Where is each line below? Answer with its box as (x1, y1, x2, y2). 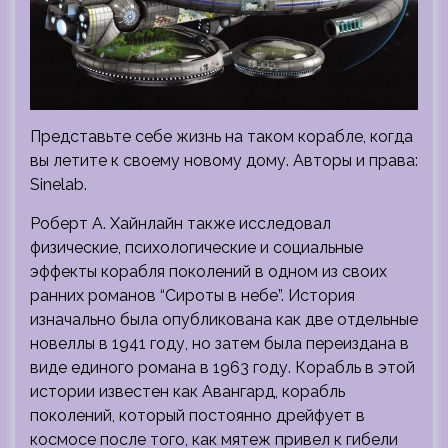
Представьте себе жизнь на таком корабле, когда (30, 126, 413, 146)
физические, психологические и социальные (30, 237, 363, 257)
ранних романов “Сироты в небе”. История (30, 285, 355, 305)
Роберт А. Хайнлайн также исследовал (30, 213, 331, 233)
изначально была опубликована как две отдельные (30, 309, 418, 329)
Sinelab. (30, 174, 87, 194)
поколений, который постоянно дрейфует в (30, 405, 365, 425)
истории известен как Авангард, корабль (30, 381, 345, 401)
